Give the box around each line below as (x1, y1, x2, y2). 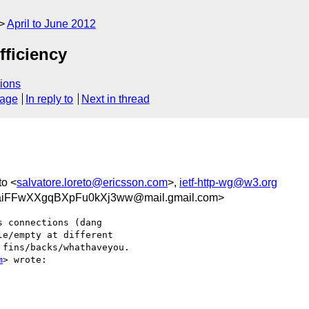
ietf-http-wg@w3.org (179, 176, 277, 188)
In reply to (26, 93, 74, 106)
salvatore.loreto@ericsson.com (17, 176, 168, 188)
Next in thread (81, 93, 150, 106)
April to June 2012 (7, 18, 96, 30)
